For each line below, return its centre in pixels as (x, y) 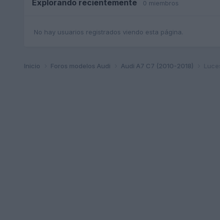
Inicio (33, 66)
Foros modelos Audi (81, 66)
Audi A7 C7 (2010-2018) (158, 66)
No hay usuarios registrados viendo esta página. (108, 32)
